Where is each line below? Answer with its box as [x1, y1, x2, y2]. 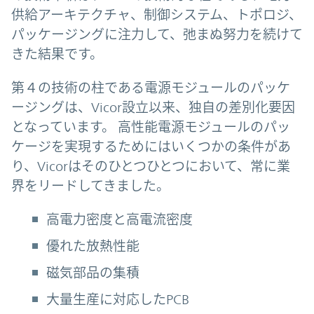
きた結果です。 [11, 46, 103, 62]
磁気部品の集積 [46, 264, 139, 280]
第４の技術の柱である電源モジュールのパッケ [11, 79, 290, 95]
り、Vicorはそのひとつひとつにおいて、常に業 [11, 158, 290, 174]
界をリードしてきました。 [11, 177, 170, 193]
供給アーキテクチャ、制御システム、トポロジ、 [11, 6, 302, 22]
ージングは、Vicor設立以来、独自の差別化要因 [11, 99, 295, 115]
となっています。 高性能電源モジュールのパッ [11, 118, 290, 135]
